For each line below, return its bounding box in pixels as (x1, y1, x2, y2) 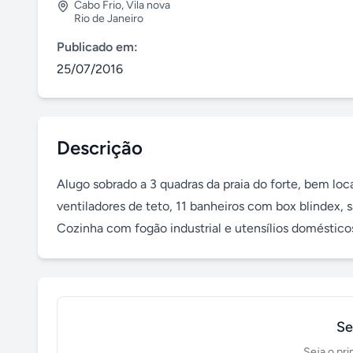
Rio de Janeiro (74, 12, 143, 25)
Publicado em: (57, 39, 138, 54)
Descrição (57, 136, 143, 159)
